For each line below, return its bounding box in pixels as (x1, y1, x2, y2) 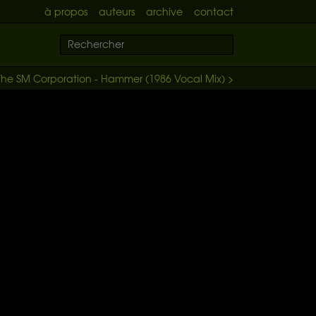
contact (194, 4, 233, 18)
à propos (44, 4, 87, 18)
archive (146, 4, 183, 18)
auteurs (99, 4, 135, 18)
